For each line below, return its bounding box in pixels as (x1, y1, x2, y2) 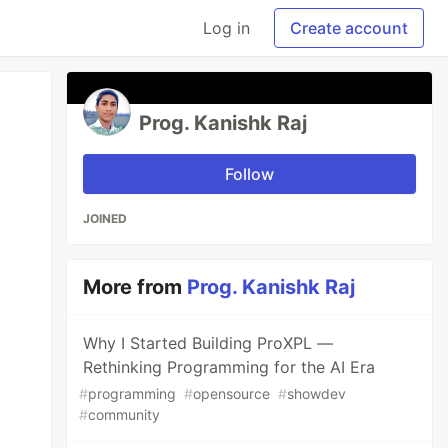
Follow (225, 164, 275, 184)
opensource (193, 385, 271, 402)
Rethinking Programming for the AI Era (83, 357, 376, 377)
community (88, 406, 161, 423)
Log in (203, 18, 250, 38)
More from (83, 275, 188, 299)
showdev (287, 385, 347, 402)
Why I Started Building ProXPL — (83, 333, 334, 353)
